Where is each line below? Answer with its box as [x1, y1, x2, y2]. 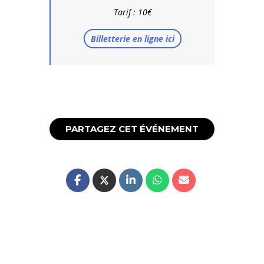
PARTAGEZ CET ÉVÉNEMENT [65, 123, 199, 135]
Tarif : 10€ [113, 6, 152, 18]
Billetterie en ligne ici [91, 33, 174, 45]
